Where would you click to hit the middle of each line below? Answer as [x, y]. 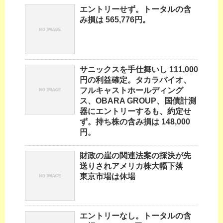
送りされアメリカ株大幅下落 [135, 166]
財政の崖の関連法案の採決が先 [135, 156]
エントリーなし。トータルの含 [135, 216]
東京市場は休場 [108, 177]
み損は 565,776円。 [115, 20]
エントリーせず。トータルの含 [135, 9]
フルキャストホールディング [131, 91]
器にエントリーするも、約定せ [135, 111]
